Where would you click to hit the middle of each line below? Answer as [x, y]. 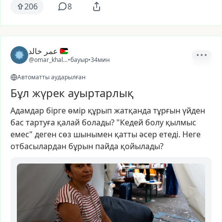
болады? [98, 122]
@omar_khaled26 [53, 60]
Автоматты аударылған [52, 77]
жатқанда [133, 111]
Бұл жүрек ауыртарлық [72, 93]
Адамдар [27, 111]
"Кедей [130, 122]
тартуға [40, 122]
